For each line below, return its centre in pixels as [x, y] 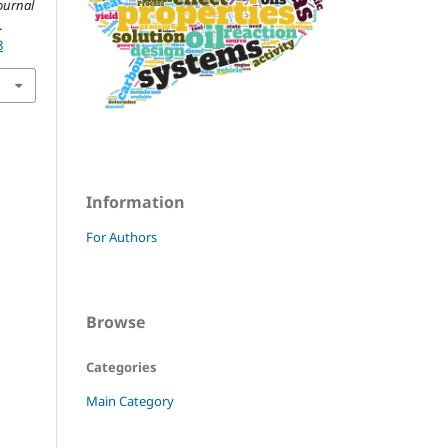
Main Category [130, 400]
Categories [121, 366]
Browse [115, 321]
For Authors [121, 236]
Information [135, 201]
